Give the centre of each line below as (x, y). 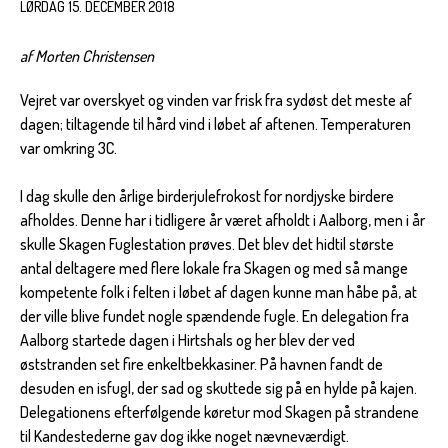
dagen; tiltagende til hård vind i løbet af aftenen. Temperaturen (215, 123)
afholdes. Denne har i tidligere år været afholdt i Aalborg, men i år (222, 219)
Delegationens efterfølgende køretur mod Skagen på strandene (219, 411)
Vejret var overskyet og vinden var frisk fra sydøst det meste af (216, 99)
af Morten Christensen (87, 55)
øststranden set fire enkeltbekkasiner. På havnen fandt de (201, 363)
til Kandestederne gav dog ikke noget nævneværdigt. (184, 435)
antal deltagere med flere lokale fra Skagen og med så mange (214, 267)
